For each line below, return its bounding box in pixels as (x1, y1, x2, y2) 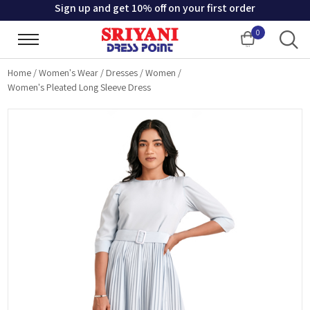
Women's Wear (39, 66, 99, 79)
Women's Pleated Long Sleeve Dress (8, 81, 152, 93)
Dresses (106, 66, 138, 79)
